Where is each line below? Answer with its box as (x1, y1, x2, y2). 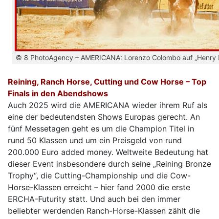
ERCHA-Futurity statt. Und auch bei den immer (8, 194, 180, 204)
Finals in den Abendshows (8, 88, 108, 98)
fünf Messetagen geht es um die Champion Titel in (8, 123, 194, 133)
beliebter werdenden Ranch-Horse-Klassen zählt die (8, 205, 200, 216)
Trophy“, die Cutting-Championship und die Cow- (8, 170, 191, 180)
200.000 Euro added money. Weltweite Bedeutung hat (8, 147, 208, 157)
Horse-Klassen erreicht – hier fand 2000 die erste (8, 182, 190, 192)
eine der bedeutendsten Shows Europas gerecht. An (8, 111, 200, 122)
